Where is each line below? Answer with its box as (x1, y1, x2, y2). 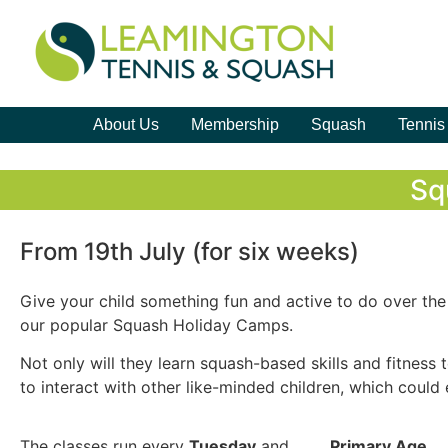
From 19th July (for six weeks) (20, 237, 359, 266)
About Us (93, 116, 159, 133)
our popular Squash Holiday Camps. (20, 315, 293, 335)
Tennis (398, 116, 445, 133)
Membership (191, 116, 279, 133)
